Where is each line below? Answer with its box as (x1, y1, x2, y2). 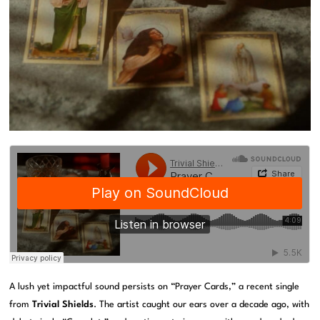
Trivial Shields (32, 300, 94, 310)
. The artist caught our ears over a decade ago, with (94, 300, 310, 310)
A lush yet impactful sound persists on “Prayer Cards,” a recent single (9, 282, 300, 292)
